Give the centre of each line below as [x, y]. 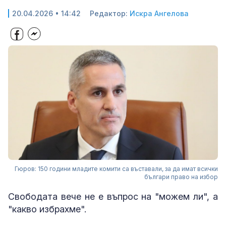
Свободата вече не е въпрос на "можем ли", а [113, 197]
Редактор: [110, 13]
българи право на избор [181, 177]
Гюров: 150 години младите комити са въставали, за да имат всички [116, 169]
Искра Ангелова [159, 13]
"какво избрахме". [47, 209]
